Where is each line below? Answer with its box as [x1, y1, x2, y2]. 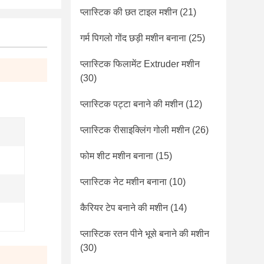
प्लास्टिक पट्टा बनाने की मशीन [80, 99, 183, 109]
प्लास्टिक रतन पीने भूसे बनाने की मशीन [80, 229, 209, 239]
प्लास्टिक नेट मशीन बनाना [80, 177, 167, 187]
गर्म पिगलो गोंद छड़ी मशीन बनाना [80, 33, 186, 43]
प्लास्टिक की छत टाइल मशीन [80, 7, 177, 17]
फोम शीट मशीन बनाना [80, 151, 153, 161]
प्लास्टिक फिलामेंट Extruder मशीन [80, 59, 200, 69]
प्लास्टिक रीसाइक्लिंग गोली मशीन [80, 125, 190, 135]
